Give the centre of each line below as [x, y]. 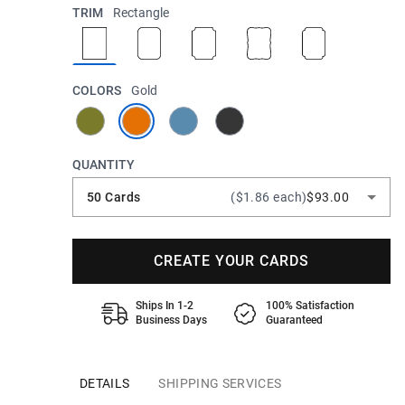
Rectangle [141, 13]
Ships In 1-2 [165, 306]
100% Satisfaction [310, 306]
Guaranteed [294, 320]
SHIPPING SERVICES [220, 383]
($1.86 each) [269, 197]
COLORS [98, 90]
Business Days [171, 320]
